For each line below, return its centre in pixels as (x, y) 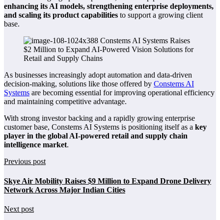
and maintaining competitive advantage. (65, 102)
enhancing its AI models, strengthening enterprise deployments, (109, 6)
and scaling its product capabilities (61, 15)
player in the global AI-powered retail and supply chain (96, 136)
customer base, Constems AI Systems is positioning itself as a (99, 127)
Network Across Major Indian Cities (65, 190)
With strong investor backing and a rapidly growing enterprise (99, 118)
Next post (19, 209)
